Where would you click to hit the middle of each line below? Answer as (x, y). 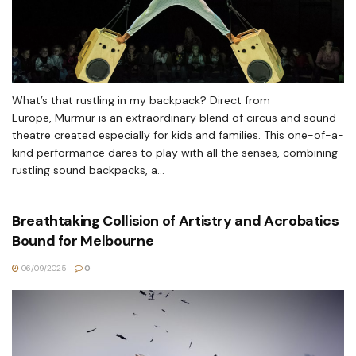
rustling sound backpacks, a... (88, 170)
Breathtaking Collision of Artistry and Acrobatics (176, 221)
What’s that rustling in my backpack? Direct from (141, 100)
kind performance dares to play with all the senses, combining (175, 153)
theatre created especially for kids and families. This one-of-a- (178, 135)
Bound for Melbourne (83, 241)
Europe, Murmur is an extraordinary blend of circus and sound (174, 118)
